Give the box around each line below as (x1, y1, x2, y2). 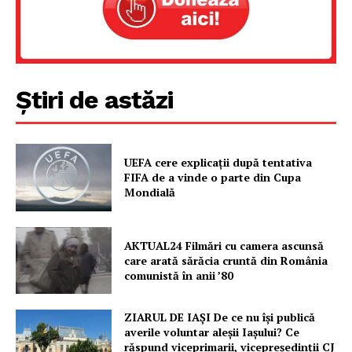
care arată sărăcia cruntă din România (124, 252, 328, 268)
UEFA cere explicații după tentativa (124, 155, 313, 170)
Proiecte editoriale (24, 2, 127, 16)
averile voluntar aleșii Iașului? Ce (124, 324, 300, 340)
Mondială (124, 185, 176, 200)
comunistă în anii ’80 (124, 267, 234, 283)
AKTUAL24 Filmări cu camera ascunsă (124, 237, 324, 253)
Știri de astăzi (16, 84, 173, 115)
